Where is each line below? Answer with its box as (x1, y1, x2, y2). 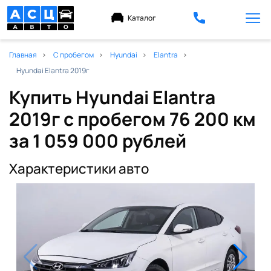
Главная (9, 49, 38, 60)
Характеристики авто (9, 158, 149, 178)
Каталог (126, 13, 156, 24)
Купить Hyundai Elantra (9, 84, 216, 109)
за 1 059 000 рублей (9, 128, 187, 153)
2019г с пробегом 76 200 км (9, 106, 256, 131)
